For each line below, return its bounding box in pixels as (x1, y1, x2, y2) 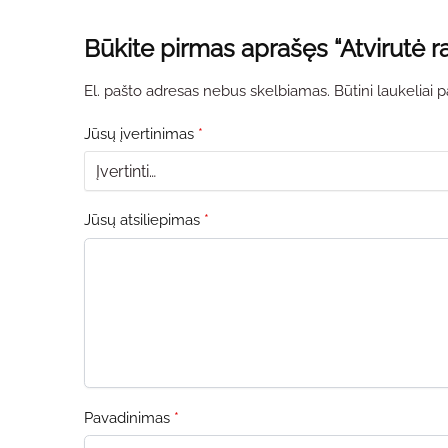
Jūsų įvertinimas (83, 124, 198, 143)
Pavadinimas (83, 408, 174, 427)
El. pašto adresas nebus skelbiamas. (83, 82, 330, 101)
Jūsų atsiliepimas (83, 211, 204, 230)
